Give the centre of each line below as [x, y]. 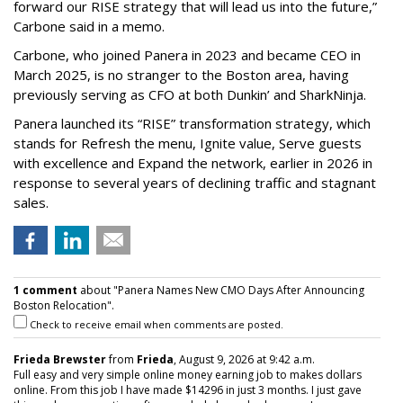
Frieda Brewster [60, 359]
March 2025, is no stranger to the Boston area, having [181, 75]
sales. [31, 202]
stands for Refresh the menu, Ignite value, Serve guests [188, 143]
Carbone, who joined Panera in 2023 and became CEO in [187, 55]
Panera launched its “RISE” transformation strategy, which [192, 123]
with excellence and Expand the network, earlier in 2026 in [193, 163]
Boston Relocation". [64, 305]
